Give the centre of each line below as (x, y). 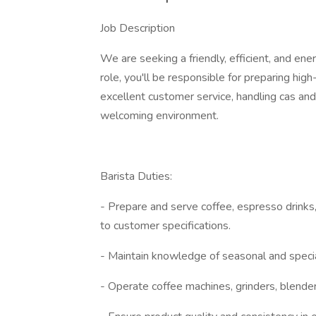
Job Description (138, 28)
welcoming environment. (159, 116)
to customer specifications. (165, 226)
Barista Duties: (136, 176)
